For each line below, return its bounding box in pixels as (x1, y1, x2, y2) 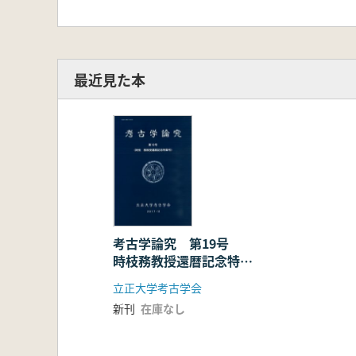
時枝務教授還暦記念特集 (113, 251, 253, 271)
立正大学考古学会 (113, 280, 202, 296)
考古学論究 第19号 (113, 234, 242, 253)
